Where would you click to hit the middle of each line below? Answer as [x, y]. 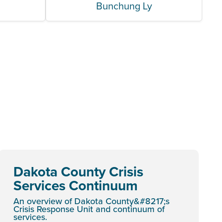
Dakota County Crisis [78, 171]
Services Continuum [76, 185]
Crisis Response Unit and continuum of [89, 209]
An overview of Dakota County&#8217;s [91, 201]
